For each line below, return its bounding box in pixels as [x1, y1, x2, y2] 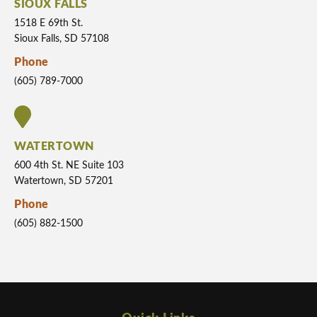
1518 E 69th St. [14, 18, 83, 29]
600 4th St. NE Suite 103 [14, 161, 124, 171]
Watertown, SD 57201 [14, 176, 113, 187]
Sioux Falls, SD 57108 [14, 34, 109, 45]
